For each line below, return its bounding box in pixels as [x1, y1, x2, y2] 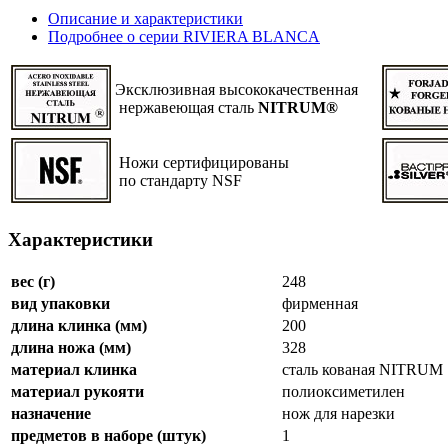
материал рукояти [11, 382, 144, 400]
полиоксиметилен [282, 382, 405, 400]
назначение [11, 404, 91, 422]
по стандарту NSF [115, 172, 242, 190]
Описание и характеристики [48, 10, 243, 28]
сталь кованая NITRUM [282, 360, 443, 378]
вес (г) [11, 272, 55, 290]
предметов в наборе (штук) [11, 426, 206, 444]
